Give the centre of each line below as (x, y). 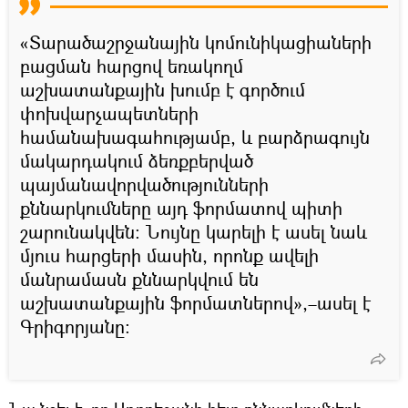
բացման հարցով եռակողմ (132, 66)
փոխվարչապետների (109, 113)
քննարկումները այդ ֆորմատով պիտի (181, 208)
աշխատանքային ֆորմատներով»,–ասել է (195, 302)
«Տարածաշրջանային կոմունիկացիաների (196, 42)
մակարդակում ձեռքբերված (137, 160)
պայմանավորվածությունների (144, 184)
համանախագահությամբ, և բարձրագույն (195, 137)
